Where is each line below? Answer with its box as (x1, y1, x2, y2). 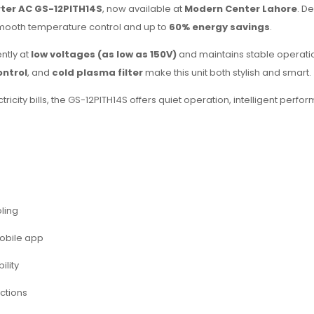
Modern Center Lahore (184, 1, 297, 15)
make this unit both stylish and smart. (143, 65, 311, 79)
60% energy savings (169, 20, 270, 34)
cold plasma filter (52, 65, 143, 79)
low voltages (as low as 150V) (31, 47, 177, 61)
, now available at (102, 1, 184, 15)
